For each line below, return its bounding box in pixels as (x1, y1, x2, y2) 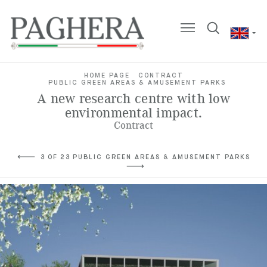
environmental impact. (64, 105, 203, 122)
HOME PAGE (83, 72, 130, 79)
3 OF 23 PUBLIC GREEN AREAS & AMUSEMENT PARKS (41, 154, 250, 160)
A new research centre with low (37, 91, 230, 107)
